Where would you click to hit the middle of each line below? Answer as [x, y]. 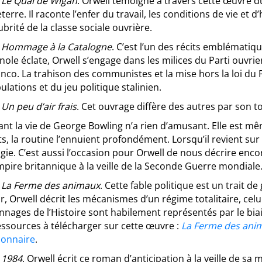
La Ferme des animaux [51, 185]
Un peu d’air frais [39, 106]
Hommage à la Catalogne [56, 47]
